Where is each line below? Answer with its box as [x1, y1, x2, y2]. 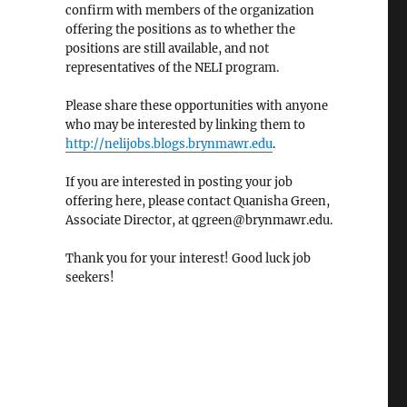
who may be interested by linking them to [65, 116, 305, 133]
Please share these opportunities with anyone [65, 97, 328, 114]
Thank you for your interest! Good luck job [65, 250, 311, 266]
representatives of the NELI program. [65, 59, 279, 75]
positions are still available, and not [65, 40, 269, 56]
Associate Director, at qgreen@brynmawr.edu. [65, 212, 333, 228]
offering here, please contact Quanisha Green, [65, 193, 330, 209]
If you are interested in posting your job [65, 174, 293, 190]
